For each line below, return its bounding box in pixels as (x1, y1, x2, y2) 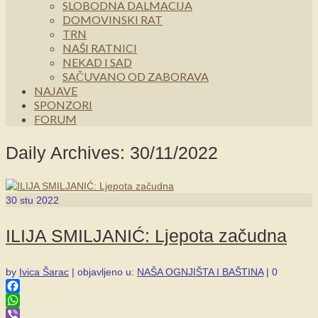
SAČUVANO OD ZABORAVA (62, 70, 209, 83)
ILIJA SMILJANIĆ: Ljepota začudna (6, 226, 287, 246)
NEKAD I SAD (62, 55, 132, 69)
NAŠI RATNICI (62, 41, 137, 55)
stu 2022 (17, 194, 59, 206)
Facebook (6, 295, 50, 306)
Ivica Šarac (19, 266, 69, 278)
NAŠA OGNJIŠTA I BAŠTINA (137, 266, 263, 278)
